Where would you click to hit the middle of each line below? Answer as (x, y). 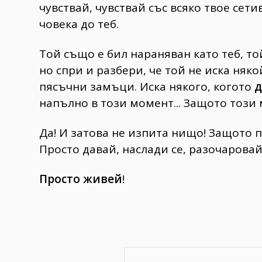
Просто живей (81, 179)
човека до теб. (79, 24)
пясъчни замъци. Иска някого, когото (147, 87)
